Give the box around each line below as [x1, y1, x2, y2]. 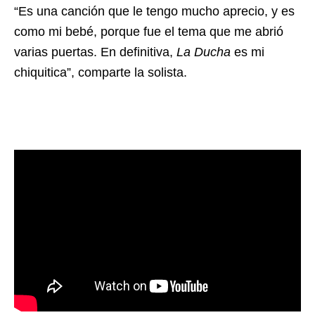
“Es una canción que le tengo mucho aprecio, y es [14, 4, 295, 19]
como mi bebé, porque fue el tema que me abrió [14, 25, 283, 39]
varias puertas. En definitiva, [14, 45, 176, 60]
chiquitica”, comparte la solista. [14, 65, 187, 80]
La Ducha [176, 45, 231, 60]
